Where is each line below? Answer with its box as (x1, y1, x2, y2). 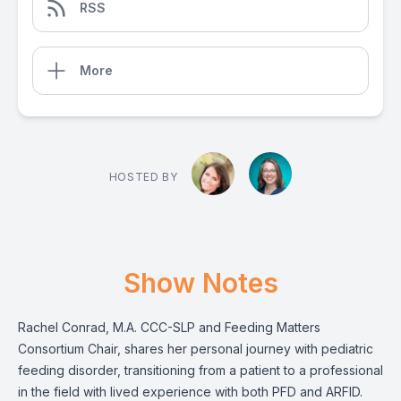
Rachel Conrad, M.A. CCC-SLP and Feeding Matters (18, 320, 320, 335)
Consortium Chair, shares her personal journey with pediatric (18, 341, 373, 356)
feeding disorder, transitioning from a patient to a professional (18, 363, 383, 378)
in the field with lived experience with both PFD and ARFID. (18, 384, 363, 399)
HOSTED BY (108, 170, 178, 183)
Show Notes (123, 267, 278, 299)
